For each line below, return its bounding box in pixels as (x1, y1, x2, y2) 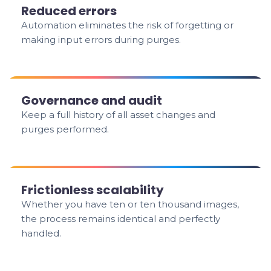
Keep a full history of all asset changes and (21, 109, 216, 120)
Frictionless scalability (21, 181, 165, 198)
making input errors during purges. (21, 34, 181, 45)
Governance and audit (21, 92, 163, 109)
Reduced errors (21, 2, 117, 19)
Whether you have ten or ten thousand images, (21, 198, 240, 210)
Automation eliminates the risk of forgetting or (21, 19, 234, 31)
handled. (21, 227, 62, 239)
